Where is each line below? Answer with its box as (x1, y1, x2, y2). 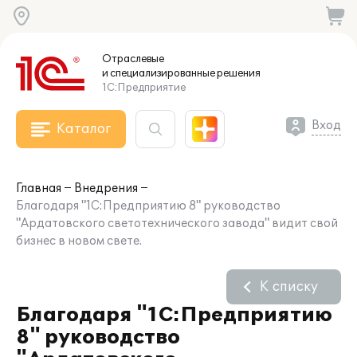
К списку (260, 279, 318, 295)
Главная (16, 182, 61, 195)
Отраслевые (102, 53, 164, 65)
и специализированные (102, 67, 215, 80)
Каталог (57, 121, 111, 137)
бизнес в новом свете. (16, 234, 142, 248)
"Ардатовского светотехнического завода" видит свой (16, 217, 338, 230)
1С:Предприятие (102, 81, 186, 94)
